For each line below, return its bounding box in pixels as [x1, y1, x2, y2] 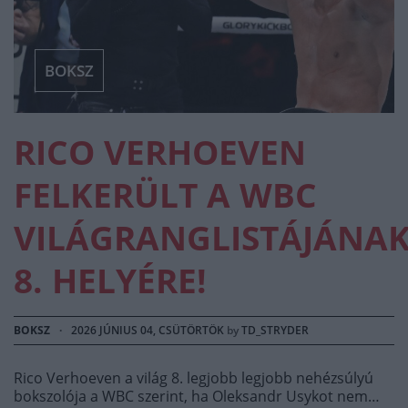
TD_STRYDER [241, 321, 309, 338]
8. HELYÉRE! [14, 257, 207, 303]
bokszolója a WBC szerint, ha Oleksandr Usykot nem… [14, 385, 380, 406]
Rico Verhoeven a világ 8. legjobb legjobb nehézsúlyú [14, 367, 373, 388]
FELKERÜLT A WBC [14, 171, 317, 218]
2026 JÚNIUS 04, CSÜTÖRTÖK [71, 321, 224, 338]
